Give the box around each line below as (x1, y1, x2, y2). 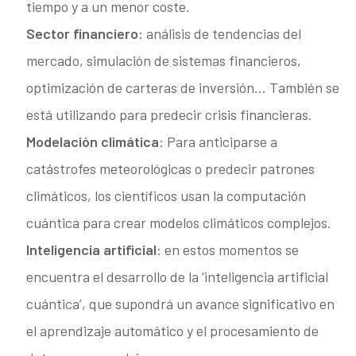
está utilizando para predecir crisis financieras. (26, 105, 313, 123)
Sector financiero (26, 24, 139, 42)
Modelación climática (26, 132, 160, 150)
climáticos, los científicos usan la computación (26, 186, 307, 204)
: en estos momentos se (157, 240, 300, 258)
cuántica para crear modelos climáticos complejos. (26, 213, 332, 231)
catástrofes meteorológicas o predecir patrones (26, 159, 315, 177)
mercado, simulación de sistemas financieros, (26, 51, 302, 69)
